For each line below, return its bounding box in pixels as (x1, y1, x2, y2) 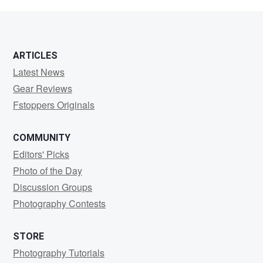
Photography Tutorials (13, 246, 104, 259)
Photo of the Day (13, 164, 82, 177)
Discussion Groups (13, 180, 92, 194)
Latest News (13, 65, 65, 79)
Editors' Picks (13, 147, 69, 161)
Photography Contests (13, 197, 106, 210)
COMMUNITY (13, 132, 70, 143)
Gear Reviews (13, 82, 72, 95)
